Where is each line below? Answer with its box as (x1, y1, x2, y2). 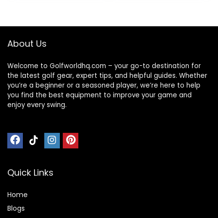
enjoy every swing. (7, 100, 67, 110)
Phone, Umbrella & (118, 18, 190, 30)
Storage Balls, (118, 8, 170, 20)
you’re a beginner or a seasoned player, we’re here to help (7, 81, 200, 91)
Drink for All (118, 28, 163, 39)
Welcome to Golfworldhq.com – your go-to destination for (7, 61, 201, 71)
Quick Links (7, 166, 54, 179)
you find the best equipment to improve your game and (7, 91, 192, 100)
